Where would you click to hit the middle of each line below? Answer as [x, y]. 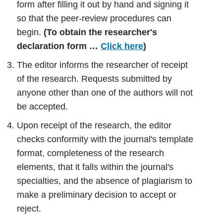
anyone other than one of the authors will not [105, 92]
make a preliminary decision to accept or [97, 194]
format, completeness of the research [91, 153]
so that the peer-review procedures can [94, 18]
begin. [30, 32]
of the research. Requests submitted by [95, 79]
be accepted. [43, 106]
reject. [29, 208]
